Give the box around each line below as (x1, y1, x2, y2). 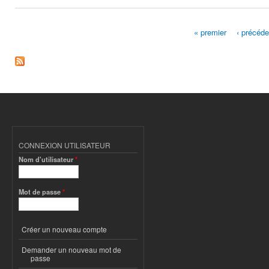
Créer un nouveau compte (22, 223, 107, 234)
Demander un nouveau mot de (22, 244, 121, 255)
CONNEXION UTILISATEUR (19, 140, 110, 151)
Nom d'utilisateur (19, 154, 75, 165)
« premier (194, 26, 227, 38)
